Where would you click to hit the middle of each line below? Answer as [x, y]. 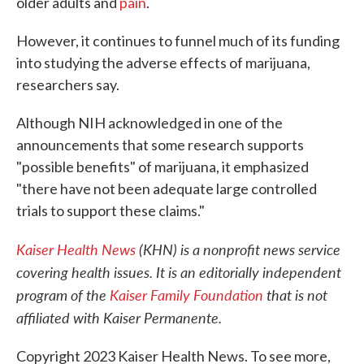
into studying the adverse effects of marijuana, [163, 62]
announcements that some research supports [160, 144]
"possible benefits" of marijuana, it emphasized [162, 166]
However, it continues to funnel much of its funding [178, 40]
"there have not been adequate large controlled [167, 188]
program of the [63, 294]
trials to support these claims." [110, 210]
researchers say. [68, 84]
